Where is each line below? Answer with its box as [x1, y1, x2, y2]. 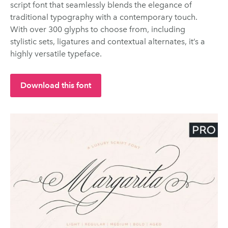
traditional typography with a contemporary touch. [10, 12, 197, 22]
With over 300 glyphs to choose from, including [10, 24, 185, 34]
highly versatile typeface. [10, 48, 102, 59]
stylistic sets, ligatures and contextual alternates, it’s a [10, 36, 205, 46]
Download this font [20, 80, 91, 90]
